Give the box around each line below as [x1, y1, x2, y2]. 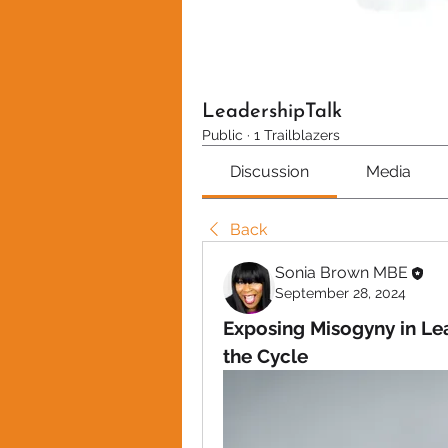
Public [202, 127, 243, 143]
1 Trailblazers [254, 127, 340, 143]
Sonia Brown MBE [275, 263, 408, 282]
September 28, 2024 [275, 285, 406, 301]
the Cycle [223, 345, 308, 367]
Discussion [230, 162, 310, 181]
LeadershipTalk [202, 102, 342, 122]
